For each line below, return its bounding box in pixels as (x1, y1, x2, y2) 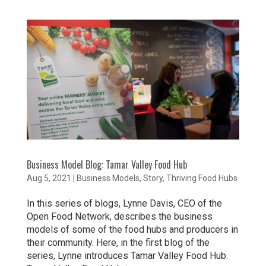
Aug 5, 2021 (26, 173, 71, 183)
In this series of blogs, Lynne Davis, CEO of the (26, 197, 222, 209)
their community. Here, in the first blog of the (26, 236, 210, 248)
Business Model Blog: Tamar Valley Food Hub (26, 157, 187, 172)
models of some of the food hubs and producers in (26, 223, 238, 235)
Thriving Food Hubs (166, 173, 237, 183)
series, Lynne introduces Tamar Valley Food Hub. (26, 249, 228, 261)
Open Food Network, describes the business (26, 210, 213, 222)
